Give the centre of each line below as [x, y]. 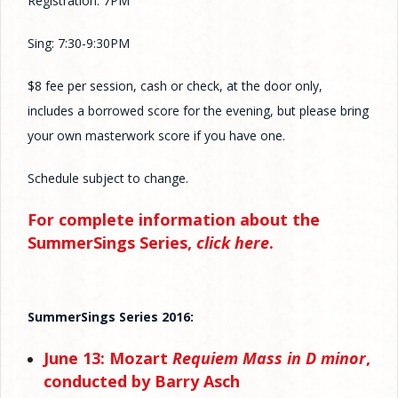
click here [233, 243]
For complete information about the [174, 220]
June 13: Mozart [107, 358]
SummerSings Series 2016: [111, 317]
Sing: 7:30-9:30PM [79, 44]
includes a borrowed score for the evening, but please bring [198, 111]
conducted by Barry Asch [141, 382]
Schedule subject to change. [108, 179]
